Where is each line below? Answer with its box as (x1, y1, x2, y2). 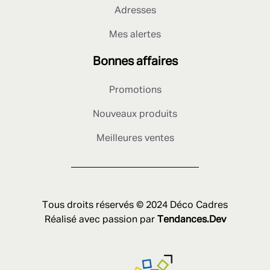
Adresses (114, 5, 156, 16)
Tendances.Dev (157, 215, 226, 225)
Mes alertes (109, 30, 161, 40)
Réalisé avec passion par (44, 215, 157, 225)
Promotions (108, 85, 162, 95)
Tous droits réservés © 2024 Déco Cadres (42, 200, 228, 210)
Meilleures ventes (96, 133, 174, 143)
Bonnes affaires (92, 55, 178, 67)
